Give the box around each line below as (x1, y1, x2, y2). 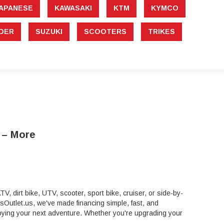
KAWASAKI (54, 4, 92, 12)
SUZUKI (35, 27, 62, 36)
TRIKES (148, 27, 175, 36)
